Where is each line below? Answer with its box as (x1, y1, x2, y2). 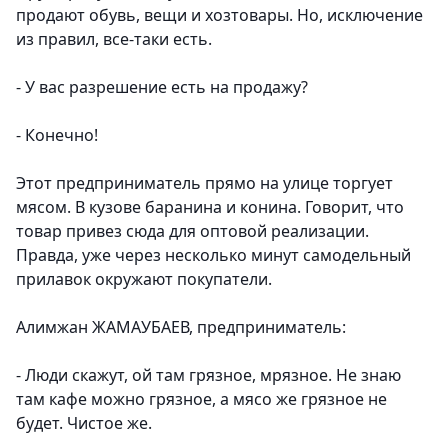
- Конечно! (16, 124, 98, 147)
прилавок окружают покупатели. (16, 268, 272, 291)
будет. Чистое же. (16, 412, 152, 435)
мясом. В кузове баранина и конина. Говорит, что (16, 196, 404, 219)
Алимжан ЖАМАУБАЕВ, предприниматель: (16, 316, 346, 339)
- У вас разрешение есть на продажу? (16, 76, 308, 99)
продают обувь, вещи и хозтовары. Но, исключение (16, 4, 423, 27)
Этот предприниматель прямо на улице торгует (16, 172, 393, 195)
